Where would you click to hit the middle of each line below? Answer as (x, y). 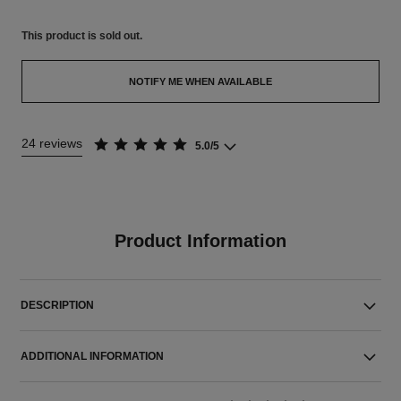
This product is (60, 36)
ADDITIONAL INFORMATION (93, 356)
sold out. (120, 36)
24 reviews (51, 143)
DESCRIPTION (58, 305)
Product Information (200, 241)
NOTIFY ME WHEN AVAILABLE (200, 81)
